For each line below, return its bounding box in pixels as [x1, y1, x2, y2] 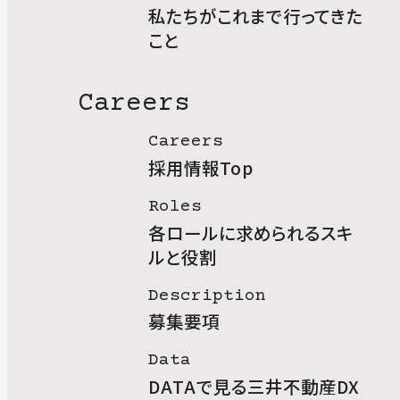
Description [147, 286, 266, 306]
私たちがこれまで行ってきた [147, 2, 363, 29]
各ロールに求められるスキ [147, 219, 354, 246]
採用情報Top [147, 154, 254, 180]
